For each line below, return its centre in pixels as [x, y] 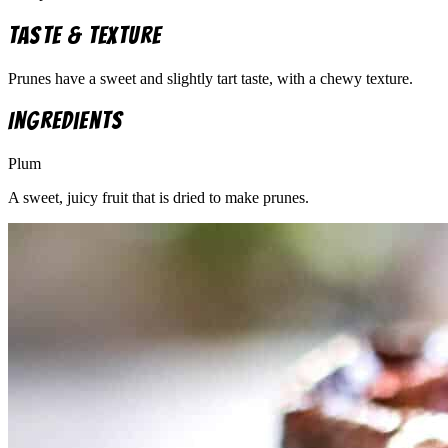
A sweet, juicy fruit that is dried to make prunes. [158, 198]
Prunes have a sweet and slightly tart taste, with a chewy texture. [210, 78]
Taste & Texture [84, 35]
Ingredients [66, 121]
